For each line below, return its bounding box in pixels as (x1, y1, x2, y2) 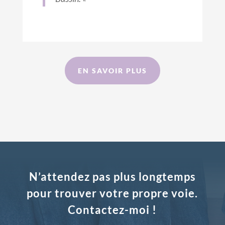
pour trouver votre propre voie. (27, 186, 198, 200)
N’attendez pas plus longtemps (29, 169, 196, 183)
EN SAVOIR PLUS (77, 66, 147, 75)
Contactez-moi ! (68, 202, 157, 216)
